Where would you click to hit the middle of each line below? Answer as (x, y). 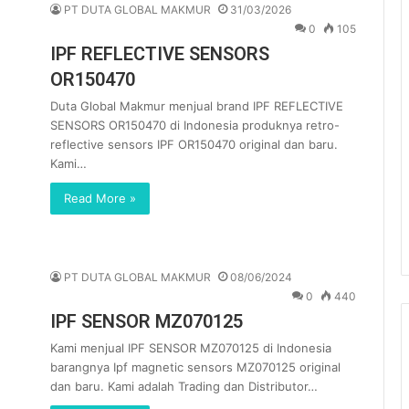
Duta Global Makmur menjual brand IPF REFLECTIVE (197, 106)
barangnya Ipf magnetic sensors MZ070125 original (195, 367)
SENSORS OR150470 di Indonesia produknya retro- (195, 125)
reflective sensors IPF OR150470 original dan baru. (194, 144)
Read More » (100, 198)
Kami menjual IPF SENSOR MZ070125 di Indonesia (191, 347)
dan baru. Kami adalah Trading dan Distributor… (184, 386)
